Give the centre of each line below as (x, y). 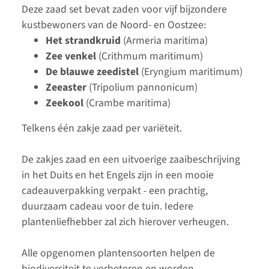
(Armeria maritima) (164, 41)
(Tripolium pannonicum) (142, 88)
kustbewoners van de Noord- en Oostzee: (114, 25)
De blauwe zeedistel (92, 72)
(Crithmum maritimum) (150, 56)
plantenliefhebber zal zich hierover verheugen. (125, 222)
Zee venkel (71, 56)
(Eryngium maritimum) (191, 72)
